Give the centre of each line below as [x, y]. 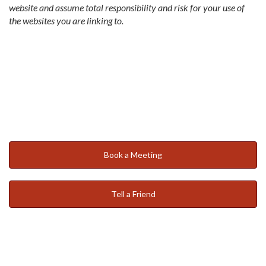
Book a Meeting [133, 155]
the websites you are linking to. [66, 21]
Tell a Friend [133, 194]
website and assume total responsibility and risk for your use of [127, 8]
